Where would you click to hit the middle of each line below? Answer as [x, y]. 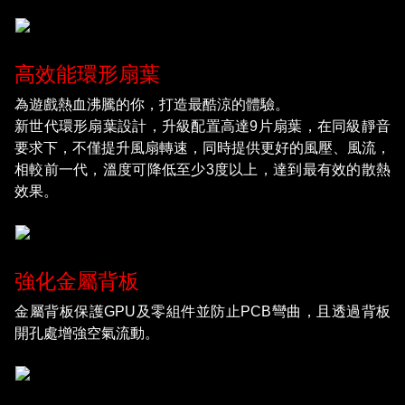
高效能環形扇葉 [87, 74]
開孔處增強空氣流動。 [87, 333]
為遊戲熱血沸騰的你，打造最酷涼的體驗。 [152, 104]
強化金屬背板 [77, 281]
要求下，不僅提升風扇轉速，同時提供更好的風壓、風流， [202, 147]
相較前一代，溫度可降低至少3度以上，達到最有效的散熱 [202, 169]
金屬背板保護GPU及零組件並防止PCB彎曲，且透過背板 [202, 311]
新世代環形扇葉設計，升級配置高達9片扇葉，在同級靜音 [202, 126]
